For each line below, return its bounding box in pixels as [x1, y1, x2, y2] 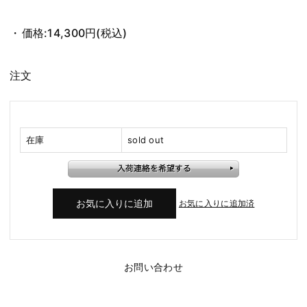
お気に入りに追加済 [178, 197, 255, 208]
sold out [127, 134, 164, 146]
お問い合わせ [124, 260, 183, 273]
